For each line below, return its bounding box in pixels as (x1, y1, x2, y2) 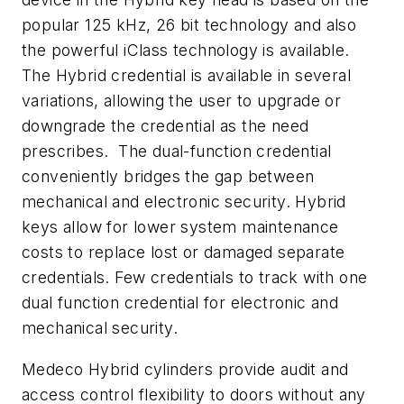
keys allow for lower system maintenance (22, 217, 339, 237)
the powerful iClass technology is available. (22, 41, 354, 60)
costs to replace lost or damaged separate (22, 243, 345, 262)
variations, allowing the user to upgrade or (22, 91, 342, 111)
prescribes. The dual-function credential (22, 142, 332, 161)
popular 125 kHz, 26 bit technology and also (22, 15, 357, 35)
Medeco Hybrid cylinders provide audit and (22, 359, 349, 379)
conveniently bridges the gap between (22, 167, 315, 187)
